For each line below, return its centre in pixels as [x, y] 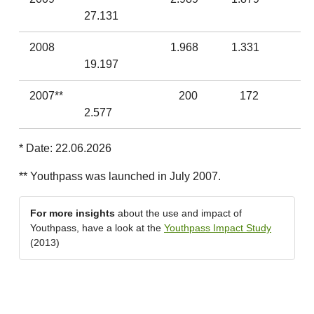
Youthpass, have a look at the [97, 228]
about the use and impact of [178, 213]
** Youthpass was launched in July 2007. [120, 176]
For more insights [73, 213]
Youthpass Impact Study [218, 228]
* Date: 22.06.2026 [65, 148]
